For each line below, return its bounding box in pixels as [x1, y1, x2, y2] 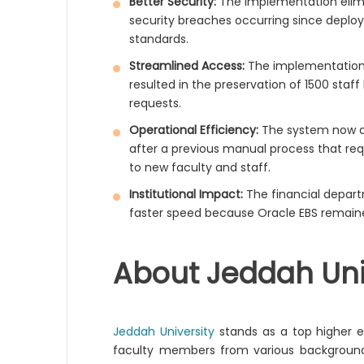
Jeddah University [113, 323, 215, 340]
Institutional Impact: [129, 186, 244, 202]
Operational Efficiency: [129, 122, 259, 138]
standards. [129, 31, 189, 47]
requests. [129, 95, 182, 111]
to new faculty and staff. [129, 159, 271, 175]
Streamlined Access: [129, 58, 245, 74]
